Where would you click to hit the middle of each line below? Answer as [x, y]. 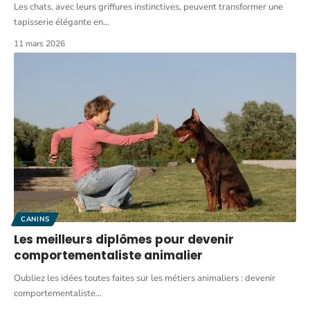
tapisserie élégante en [58, 22]
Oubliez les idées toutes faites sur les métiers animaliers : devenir [145, 279]
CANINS [35, 220]
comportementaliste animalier [108, 256]
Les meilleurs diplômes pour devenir [124, 240]
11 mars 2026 [39, 44]
